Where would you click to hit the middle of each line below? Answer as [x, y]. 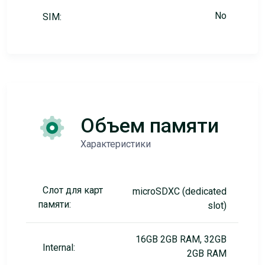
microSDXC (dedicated [179, 191]
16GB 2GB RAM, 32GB [181, 239]
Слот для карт [72, 190]
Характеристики [115, 144]
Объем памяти [149, 125]
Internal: [59, 248]
